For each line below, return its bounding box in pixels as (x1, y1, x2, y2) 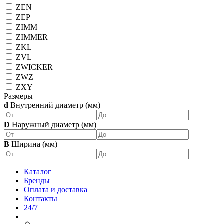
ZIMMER (14, 33, 48, 41)
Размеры (4, 92, 33, 100)
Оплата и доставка (24, 185, 87, 194)
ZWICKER (14, 63, 53, 71)
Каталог (24, 167, 51, 176)
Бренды (24, 176, 50, 185)
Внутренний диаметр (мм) (8, 101, 100, 109)
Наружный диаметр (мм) (10, 120, 96, 129)
